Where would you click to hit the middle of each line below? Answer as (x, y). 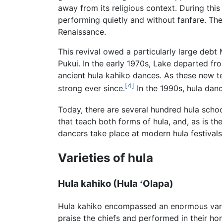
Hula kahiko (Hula (99, 183)
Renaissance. (82, 32)
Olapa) (158, 183)
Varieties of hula (106, 158)
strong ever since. (91, 88)
